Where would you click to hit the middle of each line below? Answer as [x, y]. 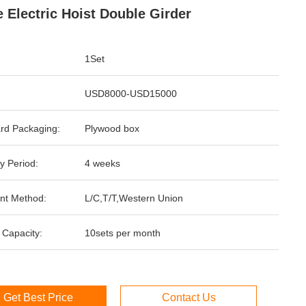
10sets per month [123, 233]
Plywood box [112, 128]
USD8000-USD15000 [131, 94]
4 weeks [102, 163]
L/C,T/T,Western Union [134, 198]
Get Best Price [38, 297]
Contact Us [189, 297]
